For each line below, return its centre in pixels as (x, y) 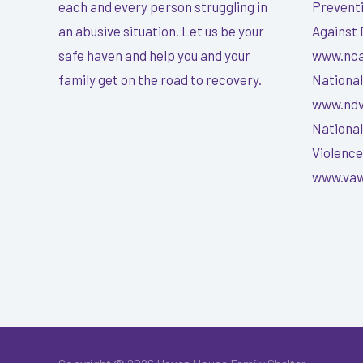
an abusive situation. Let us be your (161, 30)
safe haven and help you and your (154, 55)
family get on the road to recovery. (160, 79)
